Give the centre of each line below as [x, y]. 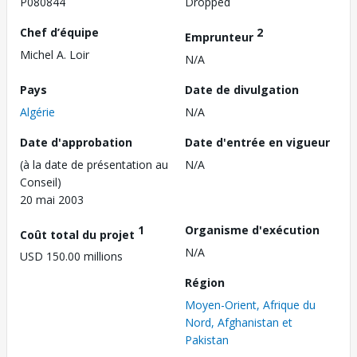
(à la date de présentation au [94, 164]
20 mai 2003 [52, 199]
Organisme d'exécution [252, 229]
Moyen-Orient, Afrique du [250, 304]
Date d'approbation [76, 142]
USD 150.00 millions [71, 257]
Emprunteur [221, 37]
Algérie [37, 112]
